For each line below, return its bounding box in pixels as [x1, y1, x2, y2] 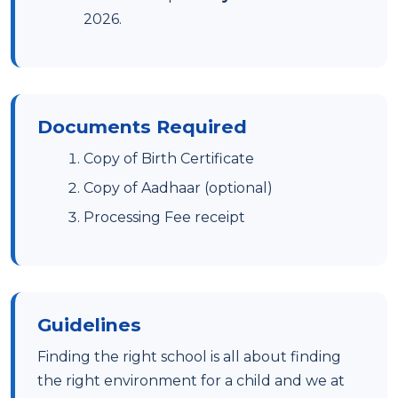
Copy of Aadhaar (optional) [84, 179, 273, 196]
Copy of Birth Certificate [84, 150, 254, 167]
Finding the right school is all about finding [37, 348, 341, 365]
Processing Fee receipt [84, 209, 245, 226]
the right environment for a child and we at [37, 372, 345, 389]
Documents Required [37, 115, 247, 138]
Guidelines [37, 314, 141, 336]
